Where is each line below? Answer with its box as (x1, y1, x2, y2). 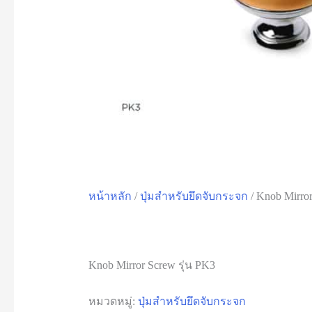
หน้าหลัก (88, 189, 132, 202)
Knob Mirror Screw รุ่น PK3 (88, 258, 215, 271)
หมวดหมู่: (88, 295, 138, 307)
